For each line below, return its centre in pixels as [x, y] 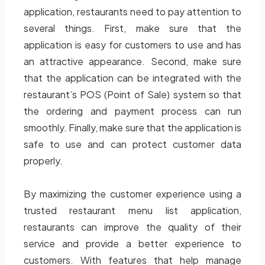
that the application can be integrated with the [132, 78]
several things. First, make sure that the [132, 28]
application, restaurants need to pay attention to [132, 12]
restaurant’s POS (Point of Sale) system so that [132, 94]
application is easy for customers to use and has [132, 45]
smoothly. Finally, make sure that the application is [132, 127]
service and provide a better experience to [132, 243]
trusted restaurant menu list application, [132, 210]
